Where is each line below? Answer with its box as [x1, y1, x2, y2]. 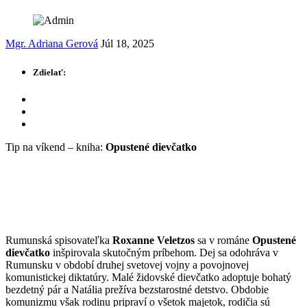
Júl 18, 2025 [101, 38, 154, 50]
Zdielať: [33, 66, 66, 77]
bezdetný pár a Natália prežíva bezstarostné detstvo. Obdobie [5, 283, 269, 295]
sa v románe [195, 234, 252, 246]
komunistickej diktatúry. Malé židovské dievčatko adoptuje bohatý [5, 271, 291, 283]
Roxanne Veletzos [112, 234, 195, 246]
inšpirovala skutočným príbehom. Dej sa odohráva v [53, 246, 278, 258]
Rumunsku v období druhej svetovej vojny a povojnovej [5, 258, 249, 271]
